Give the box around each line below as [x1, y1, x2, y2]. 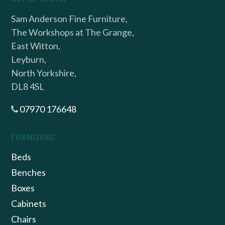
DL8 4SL [11, 80, 45, 92]
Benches [11, 167, 46, 178]
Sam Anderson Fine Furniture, [11, 13, 128, 24]
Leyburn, [11, 53, 47, 65]
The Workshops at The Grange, [11, 26, 135, 38]
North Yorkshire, [11, 67, 77, 78]
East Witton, [11, 40, 61, 51]
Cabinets [11, 198, 47, 209]
